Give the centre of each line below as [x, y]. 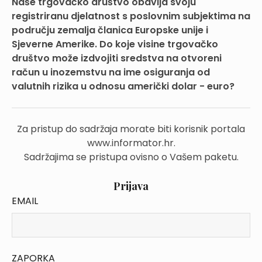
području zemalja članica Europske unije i [110, 30]
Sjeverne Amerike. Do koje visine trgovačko [115, 44]
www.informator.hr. [131, 143]
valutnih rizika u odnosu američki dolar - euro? [123, 86]
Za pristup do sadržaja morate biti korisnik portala [131, 129]
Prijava [131, 186]
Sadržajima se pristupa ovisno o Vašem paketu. [131, 157]
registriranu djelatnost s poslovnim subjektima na [131, 16]
